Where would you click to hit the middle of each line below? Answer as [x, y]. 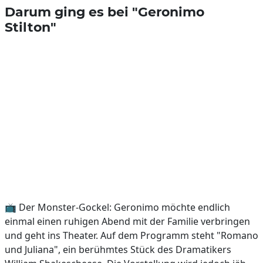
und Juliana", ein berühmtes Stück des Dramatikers [118, 249]
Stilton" [31, 27]
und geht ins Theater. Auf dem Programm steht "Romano [131, 235]
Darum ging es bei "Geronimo [104, 12]
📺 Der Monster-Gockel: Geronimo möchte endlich [117, 207]
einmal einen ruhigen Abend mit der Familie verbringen [127, 221]
